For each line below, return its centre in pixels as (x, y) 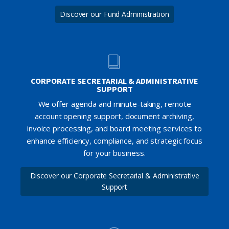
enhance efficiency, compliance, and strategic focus (114, 140)
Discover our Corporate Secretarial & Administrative (114, 175)
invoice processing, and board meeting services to (114, 128)
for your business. (114, 153)
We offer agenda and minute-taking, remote (114, 104)
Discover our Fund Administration (114, 14)
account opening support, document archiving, (114, 116)
